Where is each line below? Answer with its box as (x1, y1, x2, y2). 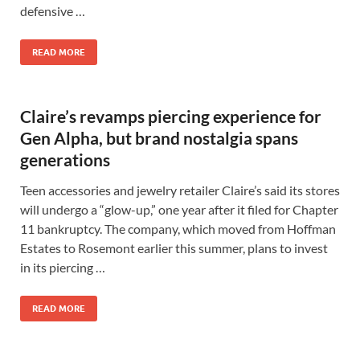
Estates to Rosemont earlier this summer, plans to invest (20, 240, 328, 256)
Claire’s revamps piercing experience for (20, 106, 321, 126)
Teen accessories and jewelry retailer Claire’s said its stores (20, 182, 340, 198)
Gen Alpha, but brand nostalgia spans (20, 128, 298, 148)
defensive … (20, 3, 85, 18)
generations (20, 149, 110, 170)
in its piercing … (20, 260, 105, 275)
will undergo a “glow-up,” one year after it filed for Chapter (20, 202, 338, 217)
